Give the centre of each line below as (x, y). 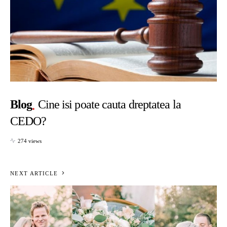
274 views (30, 141)
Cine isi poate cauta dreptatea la (109, 105)
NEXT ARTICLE (34, 173)
